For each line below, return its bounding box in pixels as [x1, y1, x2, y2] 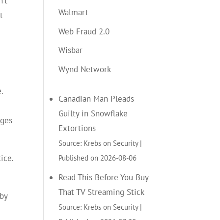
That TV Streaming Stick [58, 186, 145, 197]
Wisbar [58, 45, 83, 55]
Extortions [58, 122, 96, 134]
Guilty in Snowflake [58, 108, 128, 119]
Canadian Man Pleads [58, 93, 135, 104]
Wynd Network [58, 63, 111, 75]
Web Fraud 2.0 [58, 26, 110, 37]
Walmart [58, 7, 89, 18]
